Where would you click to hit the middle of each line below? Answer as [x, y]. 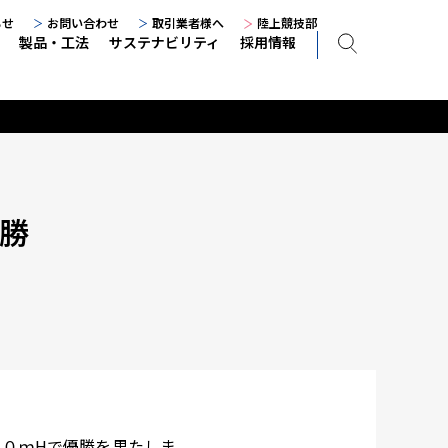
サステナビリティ [164, 42]
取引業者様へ [188, 22]
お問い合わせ [83, 22]
